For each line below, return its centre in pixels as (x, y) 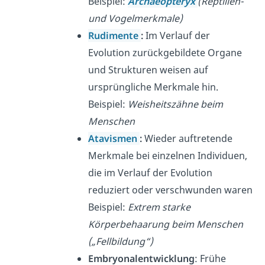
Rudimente (114, 36)
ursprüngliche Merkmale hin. (153, 87)
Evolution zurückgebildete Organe (165, 53)
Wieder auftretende (189, 139)
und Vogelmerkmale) (136, 19)
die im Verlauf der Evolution (151, 173)
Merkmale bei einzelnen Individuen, (168, 156)
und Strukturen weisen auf (148, 70)
